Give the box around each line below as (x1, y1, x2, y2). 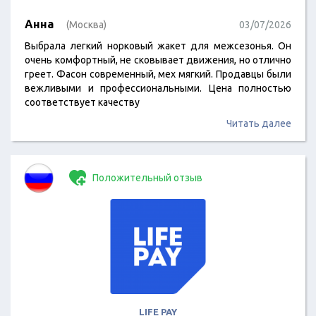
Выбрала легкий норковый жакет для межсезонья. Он (25, 40, 291, 51)
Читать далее (226, 118, 291, 129)
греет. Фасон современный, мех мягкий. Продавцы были (25, 68, 291, 80)
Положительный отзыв (90, 172, 202, 183)
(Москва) (66, 19, 107, 30)
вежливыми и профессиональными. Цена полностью (25, 83, 291, 94)
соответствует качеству (25, 97, 140, 108)
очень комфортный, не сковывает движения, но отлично (25, 54, 291, 66)
